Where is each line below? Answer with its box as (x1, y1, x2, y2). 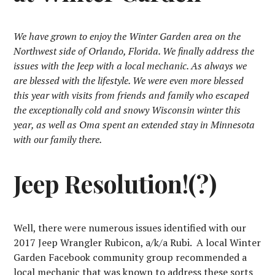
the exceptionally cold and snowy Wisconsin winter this (14, 103, 241, 117)
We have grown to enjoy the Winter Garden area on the (14, 29, 241, 44)
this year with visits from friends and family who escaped (14, 88, 250, 103)
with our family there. (14, 133, 103, 147)
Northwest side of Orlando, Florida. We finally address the (14, 44, 255, 58)
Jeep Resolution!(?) (14, 168, 217, 200)
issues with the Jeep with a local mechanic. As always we (14, 59, 247, 73)
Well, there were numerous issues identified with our (14, 221, 247, 235)
